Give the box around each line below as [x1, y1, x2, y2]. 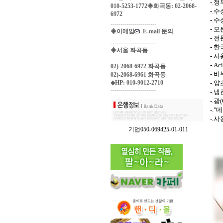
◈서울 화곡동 [111, 47, 148, 54]
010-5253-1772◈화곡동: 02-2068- [111, 2, 197, 9]
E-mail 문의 [140, 28, 173, 35]
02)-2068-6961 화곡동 [111, 71, 166, 78]
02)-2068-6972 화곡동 [111, 63, 166, 70]
